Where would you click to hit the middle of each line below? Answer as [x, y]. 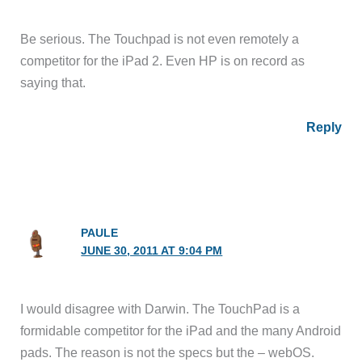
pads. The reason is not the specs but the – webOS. [168, 352]
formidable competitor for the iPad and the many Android [181, 330]
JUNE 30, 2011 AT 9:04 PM [152, 251]
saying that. [53, 82]
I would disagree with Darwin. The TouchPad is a [160, 308]
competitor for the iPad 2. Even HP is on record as [163, 60]
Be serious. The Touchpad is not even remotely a [160, 38]
